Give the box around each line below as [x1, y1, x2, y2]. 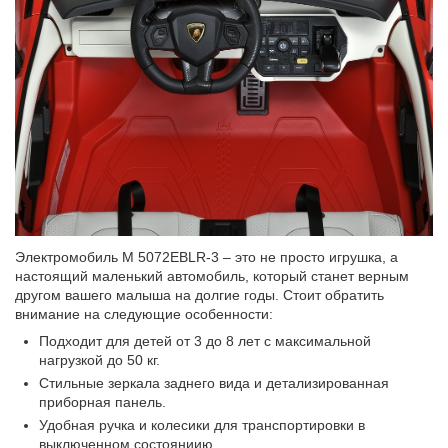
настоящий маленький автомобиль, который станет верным [15, 268, 410, 285]
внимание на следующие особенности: [15, 306, 274, 323]
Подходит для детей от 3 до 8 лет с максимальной [39, 333, 372, 350]
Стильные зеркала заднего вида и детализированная [39, 375, 390, 392]
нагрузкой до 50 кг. [39, 352, 161, 369]
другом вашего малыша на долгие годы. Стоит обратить [15, 287, 385, 304]
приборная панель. [39, 394, 167, 411]
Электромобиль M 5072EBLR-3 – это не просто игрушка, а [15, 249, 399, 266]
